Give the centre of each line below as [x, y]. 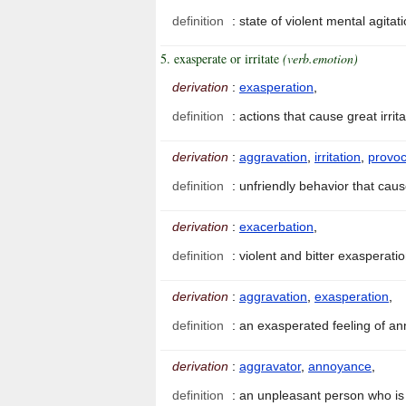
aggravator [270, 367]
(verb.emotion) [320, 59]
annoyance [340, 367]
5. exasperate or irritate [222, 59]
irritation [338, 157]
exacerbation [276, 227]
